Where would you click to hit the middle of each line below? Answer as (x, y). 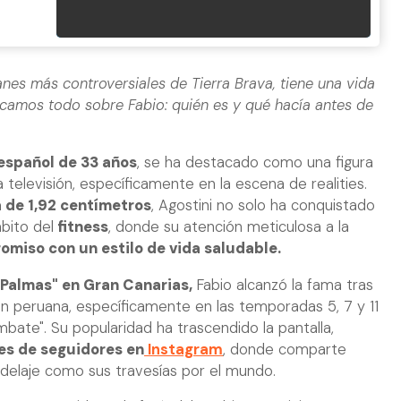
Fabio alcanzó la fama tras (283, 285)
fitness (81, 227)
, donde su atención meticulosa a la (229, 227)
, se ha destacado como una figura (255, 163)
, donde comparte (285, 349)
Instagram (183, 349)
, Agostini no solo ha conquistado (263, 206)
